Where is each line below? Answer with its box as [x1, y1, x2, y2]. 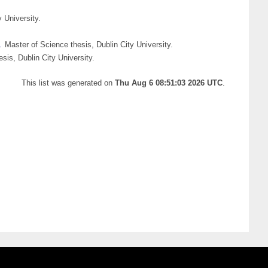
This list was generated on [22, 78, 115, 88]
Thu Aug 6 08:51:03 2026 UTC [115, 78, 223, 88]
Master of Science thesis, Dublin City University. [2, 40, 173, 50]
